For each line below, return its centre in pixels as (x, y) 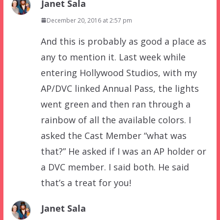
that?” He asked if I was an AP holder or (123, 151)
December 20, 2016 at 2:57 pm (89, 20)
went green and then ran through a (115, 104)
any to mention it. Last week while (113, 57)
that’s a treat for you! (86, 182)
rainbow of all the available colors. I (116, 120)
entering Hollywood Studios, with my (119, 72)
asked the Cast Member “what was (113, 135)
